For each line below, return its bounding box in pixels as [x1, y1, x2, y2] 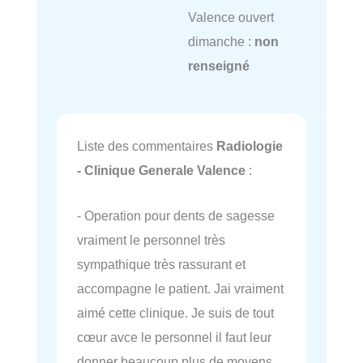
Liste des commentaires [77, 139, 216, 154]
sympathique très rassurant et [77, 257, 246, 272]
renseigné [187, 58, 250, 73]
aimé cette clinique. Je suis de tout [77, 305, 274, 321]
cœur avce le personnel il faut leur [77, 330, 271, 345]
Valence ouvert [187, 9, 274, 24]
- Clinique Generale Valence [77, 163, 246, 178]
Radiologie [216, 139, 283, 154]
